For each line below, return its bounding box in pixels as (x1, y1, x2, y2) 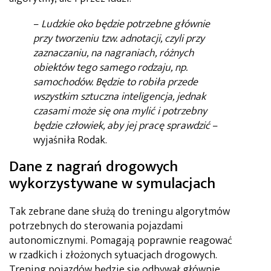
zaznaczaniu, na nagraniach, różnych (33, 44, 194, 62)
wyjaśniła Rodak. (33, 131, 107, 149)
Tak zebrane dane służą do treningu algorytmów (9, 203, 230, 221)
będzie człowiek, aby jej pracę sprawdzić (33, 116, 210, 135)
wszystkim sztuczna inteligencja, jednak (33, 87, 206, 106)
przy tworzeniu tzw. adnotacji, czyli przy (33, 29, 204, 48)
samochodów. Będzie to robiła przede (33, 73, 198, 91)
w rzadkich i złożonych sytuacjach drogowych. (9, 246, 217, 265)
